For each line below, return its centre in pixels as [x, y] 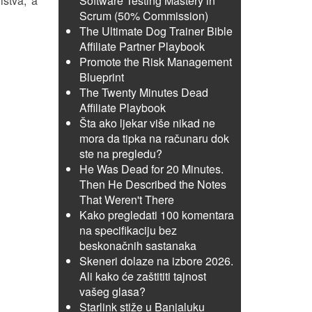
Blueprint [101, 77]
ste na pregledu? [120, 154]
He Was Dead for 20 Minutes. [151, 169]
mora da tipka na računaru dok [154, 138]
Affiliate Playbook [122, 108]
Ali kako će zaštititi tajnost [142, 276]
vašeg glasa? [112, 291]
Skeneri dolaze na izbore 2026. [156, 261]
